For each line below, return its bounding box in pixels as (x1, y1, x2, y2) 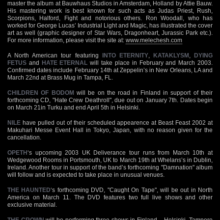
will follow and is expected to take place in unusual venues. (7, 171, 165, 178)
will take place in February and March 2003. (87, 59, 213, 66)
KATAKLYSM (153, 52, 189, 59)
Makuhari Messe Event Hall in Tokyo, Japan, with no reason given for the (7, 126, 213, 134)
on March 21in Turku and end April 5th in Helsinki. (7, 104, 140, 111)
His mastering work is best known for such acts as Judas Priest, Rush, (7, 7, 213, 14)
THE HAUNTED (7, 186, 51, 193)
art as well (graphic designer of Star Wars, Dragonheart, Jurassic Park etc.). (7, 29, 213, 36)
